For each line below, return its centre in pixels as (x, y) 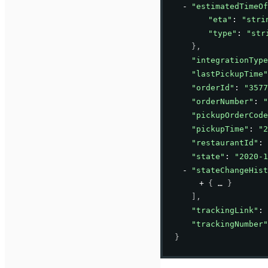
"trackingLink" (225, 211)
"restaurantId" (225, 143)
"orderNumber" (223, 102)
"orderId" (213, 88)
